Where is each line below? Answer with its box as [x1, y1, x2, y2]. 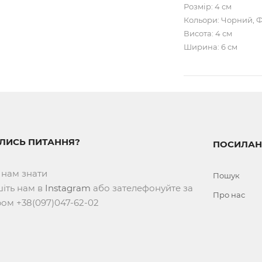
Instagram [44, 182, 91, 194]
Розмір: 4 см [184, 2, 232, 11]
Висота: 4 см [184, 29, 233, 38]
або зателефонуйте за [90, 182, 193, 194]
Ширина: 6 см [184, 42, 238, 51]
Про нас [213, 190, 246, 200]
